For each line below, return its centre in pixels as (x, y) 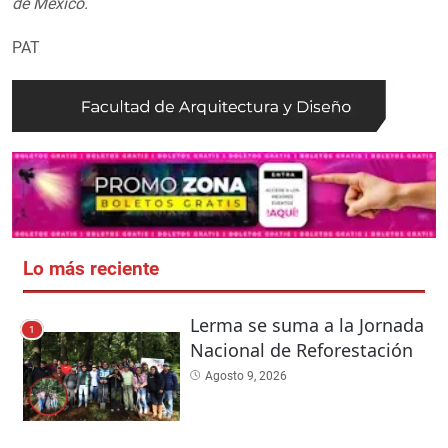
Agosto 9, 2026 (245, 376)
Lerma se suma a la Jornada (306, 325)
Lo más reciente (90, 269)
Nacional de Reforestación (301, 350)
